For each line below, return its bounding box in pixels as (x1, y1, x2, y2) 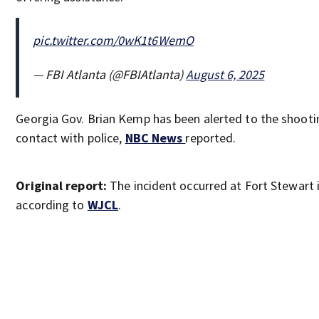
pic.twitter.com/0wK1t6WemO (33, 32, 194, 48)
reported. (185, 130, 236, 146)
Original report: (16, 177, 107, 194)
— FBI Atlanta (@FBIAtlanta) (33, 66, 187, 83)
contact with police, (16, 130, 125, 146)
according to (16, 197, 88, 213)
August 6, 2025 (186, 66, 265, 83)
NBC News (125, 130, 186, 146)
